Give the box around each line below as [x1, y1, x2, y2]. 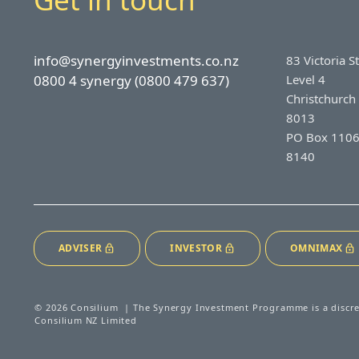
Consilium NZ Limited [34, 313, 137, 326]
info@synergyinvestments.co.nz [34, 50, 239, 70]
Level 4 [286, 71, 325, 87]
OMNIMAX [289, 240, 343, 255]
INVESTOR [170, 240, 222, 255]
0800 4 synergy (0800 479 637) [34, 71, 229, 90]
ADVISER [58, 240, 103, 255]
